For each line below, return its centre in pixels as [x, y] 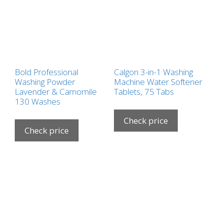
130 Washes [38, 102]
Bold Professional [46, 72]
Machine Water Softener [158, 82]
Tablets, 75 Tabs [144, 92]
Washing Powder [45, 82]
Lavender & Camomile [56, 92]
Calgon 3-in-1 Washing [153, 72]
